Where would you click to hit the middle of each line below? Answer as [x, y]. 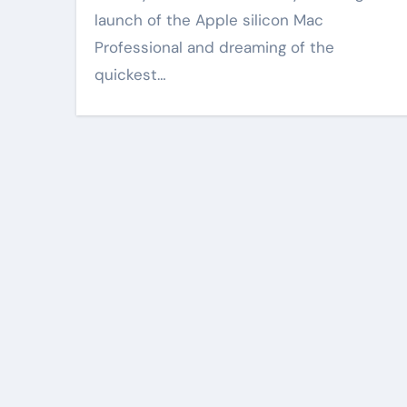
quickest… [130, 74]
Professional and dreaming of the [214, 47]
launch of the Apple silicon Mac [209, 20]
